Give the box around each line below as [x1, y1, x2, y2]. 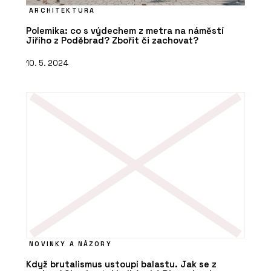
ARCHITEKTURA [29, 6, 96, 15]
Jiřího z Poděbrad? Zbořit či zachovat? [26, 34, 198, 47]
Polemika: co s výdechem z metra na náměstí [26, 25, 224, 37]
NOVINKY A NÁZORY [29, 239, 112, 248]
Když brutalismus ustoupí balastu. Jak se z [26, 258, 217, 270]
